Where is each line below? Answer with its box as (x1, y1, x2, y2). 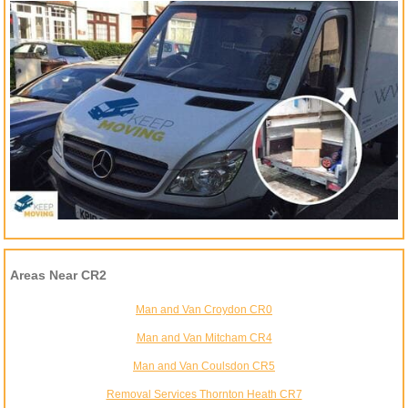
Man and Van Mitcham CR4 (136, 331, 272, 344)
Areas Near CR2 (10, 267, 107, 282)
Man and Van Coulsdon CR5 (133, 359, 275, 372)
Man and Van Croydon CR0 (136, 302, 272, 316)
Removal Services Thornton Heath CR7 (106, 387, 302, 401)
